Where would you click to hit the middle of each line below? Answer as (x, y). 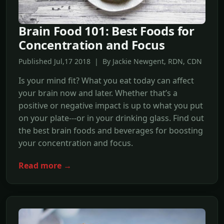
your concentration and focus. (76, 143)
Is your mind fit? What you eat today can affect (106, 81)
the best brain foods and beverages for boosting (111, 131)
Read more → (45, 165)
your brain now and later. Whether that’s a (98, 93)
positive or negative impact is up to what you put (111, 106)
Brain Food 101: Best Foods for (106, 31)
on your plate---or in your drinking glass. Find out (111, 118)
